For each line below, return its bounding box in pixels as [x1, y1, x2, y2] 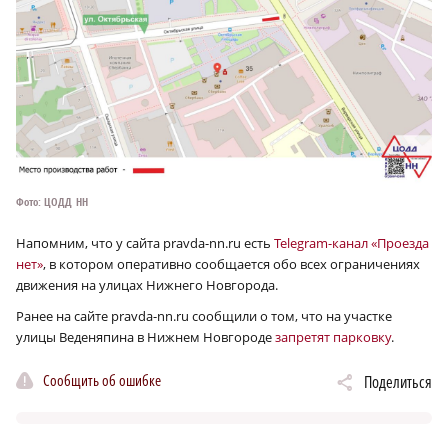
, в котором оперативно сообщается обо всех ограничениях [43, 254, 420, 273]
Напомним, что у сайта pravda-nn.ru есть [16, 233, 274, 252]
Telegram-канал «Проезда [274, 233, 429, 252]
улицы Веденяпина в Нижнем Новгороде [16, 327, 275, 346]
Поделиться [364, 370, 432, 393]
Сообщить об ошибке [43, 370, 161, 391]
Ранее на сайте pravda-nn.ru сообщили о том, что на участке [16, 306, 392, 325]
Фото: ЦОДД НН [16, 193, 88, 209]
